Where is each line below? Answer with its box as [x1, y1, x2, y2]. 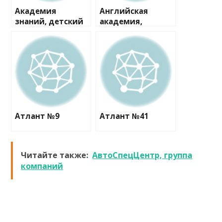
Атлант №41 [100, 111, 149, 121]
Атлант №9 [15, 111, 60, 121]
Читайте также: [21, 150, 89, 161]
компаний [21, 161, 63, 171]
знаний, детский [15, 16, 84, 27]
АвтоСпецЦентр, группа [92, 150, 193, 161]
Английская [100, 6, 149, 16]
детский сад [100, 37, 151, 48]
